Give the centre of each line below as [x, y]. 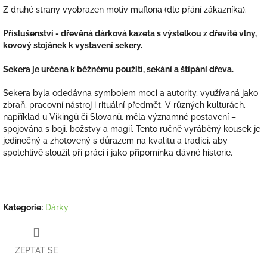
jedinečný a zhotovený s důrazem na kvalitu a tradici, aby [115, 140]
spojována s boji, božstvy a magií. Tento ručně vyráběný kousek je [132, 128]
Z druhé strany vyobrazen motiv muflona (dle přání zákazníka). [125, 9]
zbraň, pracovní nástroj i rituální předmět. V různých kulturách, [124, 105]
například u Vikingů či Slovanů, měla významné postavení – [119, 117]
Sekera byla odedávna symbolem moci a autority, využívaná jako [131, 93]
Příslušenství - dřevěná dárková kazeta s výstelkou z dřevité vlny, [130, 33]
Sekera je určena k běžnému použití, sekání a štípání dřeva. [118, 69]
